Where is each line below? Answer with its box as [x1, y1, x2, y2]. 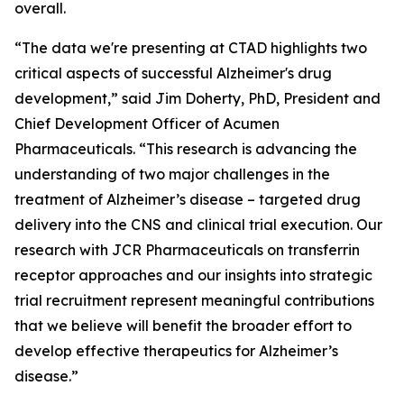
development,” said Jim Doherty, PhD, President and [14, 89, 381, 107]
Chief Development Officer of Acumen [14, 115, 280, 133]
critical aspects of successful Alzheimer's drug [14, 64, 332, 82]
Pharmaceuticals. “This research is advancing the [14, 140, 357, 158]
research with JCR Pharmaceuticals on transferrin [14, 241, 360, 259]
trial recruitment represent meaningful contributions [14, 291, 374, 309]
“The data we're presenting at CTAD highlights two [14, 39, 367, 57]
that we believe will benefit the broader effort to [14, 317, 352, 335]
